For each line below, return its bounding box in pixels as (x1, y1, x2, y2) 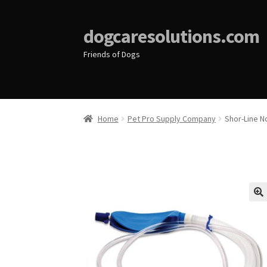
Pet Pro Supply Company (127, 113, 216, 125)
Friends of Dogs (83, 48, 141, 60)
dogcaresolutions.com (83, 24, 260, 48)
